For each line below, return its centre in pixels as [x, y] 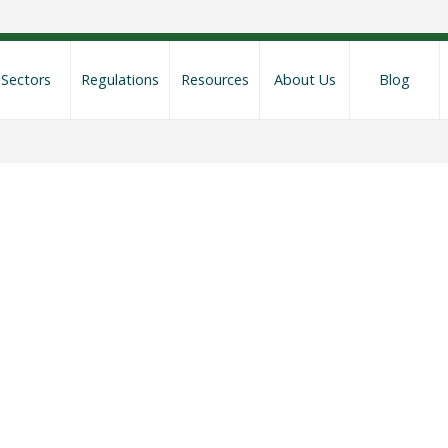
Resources [214, 79]
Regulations [120, 79]
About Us [304, 79]
